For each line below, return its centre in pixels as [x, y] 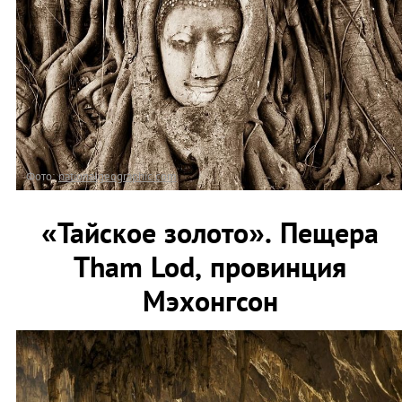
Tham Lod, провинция [210, 267]
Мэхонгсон [210, 301]
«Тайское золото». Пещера [210, 233]
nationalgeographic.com [118, 177]
